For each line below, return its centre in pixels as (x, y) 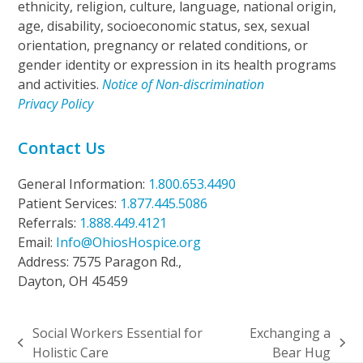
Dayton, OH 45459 (73, 282)
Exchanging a (290, 333)
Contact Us (62, 148)
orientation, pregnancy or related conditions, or (163, 46)
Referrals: (49, 223)
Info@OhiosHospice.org (129, 243)
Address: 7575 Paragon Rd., (100, 262)
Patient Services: (69, 204)
